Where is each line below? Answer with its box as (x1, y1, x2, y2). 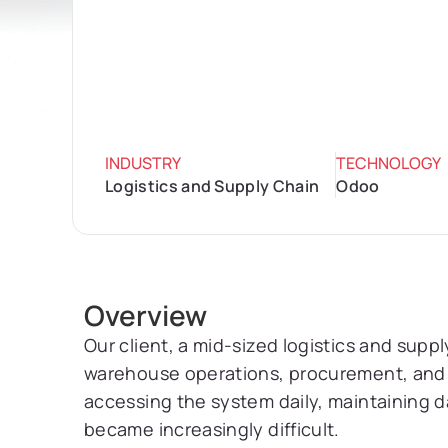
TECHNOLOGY (336, 152, 442, 174)
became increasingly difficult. (84, 417, 340, 441)
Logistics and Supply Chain (105, 175, 320, 197)
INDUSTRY (105, 152, 181, 174)
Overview (84, 296, 207, 334)
